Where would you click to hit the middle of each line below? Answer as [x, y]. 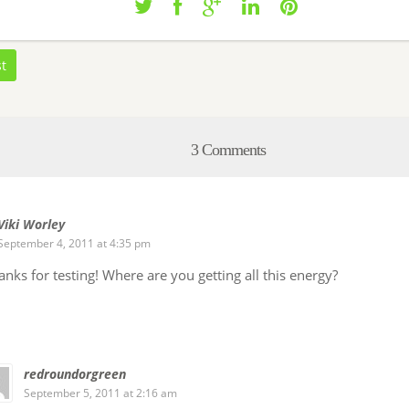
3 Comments [228, 150]
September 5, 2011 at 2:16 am [100, 393]
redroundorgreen [75, 374]
